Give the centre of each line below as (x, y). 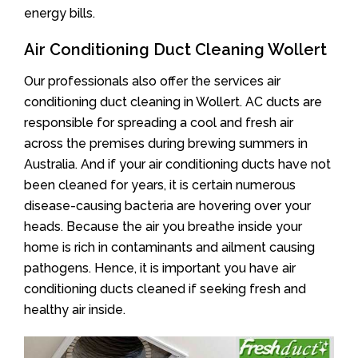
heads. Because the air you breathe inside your (163, 226)
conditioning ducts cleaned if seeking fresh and (165, 288)
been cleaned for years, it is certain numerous (160, 185)
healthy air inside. (75, 309)
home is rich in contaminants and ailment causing (169, 247)
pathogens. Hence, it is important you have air (160, 268)
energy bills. (60, 13)
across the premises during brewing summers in (166, 143)
